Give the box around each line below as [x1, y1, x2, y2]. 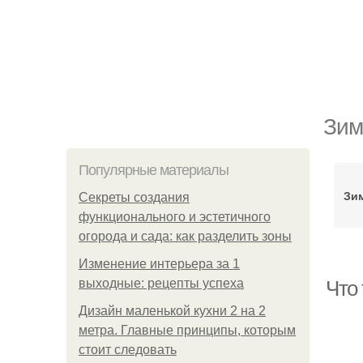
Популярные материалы [79, 162, 228, 178]
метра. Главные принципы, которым [79, 323, 296, 337]
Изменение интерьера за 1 [79, 257, 240, 271]
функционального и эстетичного [79, 210, 271, 224]
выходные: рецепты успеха [79, 276, 244, 290]
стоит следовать [79, 343, 177, 357]
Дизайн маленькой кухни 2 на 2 [79, 304, 266, 318]
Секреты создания [79, 190, 190, 204]
